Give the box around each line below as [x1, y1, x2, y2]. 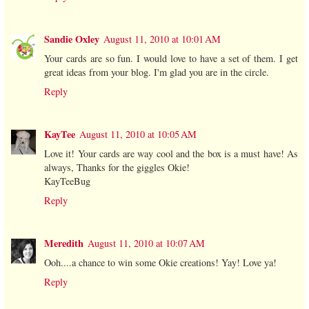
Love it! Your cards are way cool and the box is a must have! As [44, 146, 298, 160]
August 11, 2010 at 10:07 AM [88, 236, 205, 250]
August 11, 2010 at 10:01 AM [103, 32, 221, 46]
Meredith [44, 235, 83, 250]
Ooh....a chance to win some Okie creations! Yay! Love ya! [44, 255, 277, 269]
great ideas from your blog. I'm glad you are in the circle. [44, 65, 269, 79]
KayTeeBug [44, 174, 90, 188]
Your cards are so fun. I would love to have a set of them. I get [44, 51, 298, 65]
